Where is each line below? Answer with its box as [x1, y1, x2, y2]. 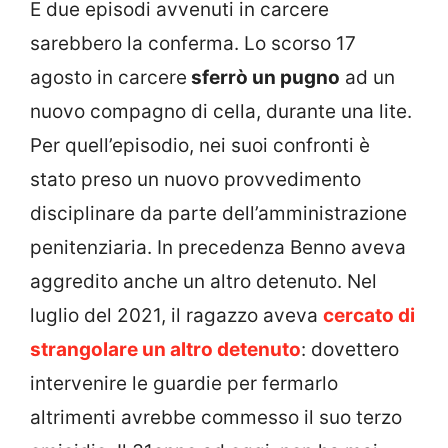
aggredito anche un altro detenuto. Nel [30, 269, 377, 293]
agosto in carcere [30, 65, 187, 89]
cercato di [323, 303, 415, 327]
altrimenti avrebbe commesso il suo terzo [30, 405, 402, 429]
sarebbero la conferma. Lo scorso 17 [30, 31, 356, 55]
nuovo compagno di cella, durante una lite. [30, 99, 412, 123]
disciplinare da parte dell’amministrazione [30, 201, 407, 225]
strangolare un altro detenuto [30, 337, 301, 361]
